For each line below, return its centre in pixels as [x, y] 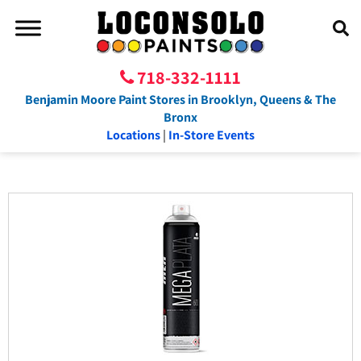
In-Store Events [212, 135]
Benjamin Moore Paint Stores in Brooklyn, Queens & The [180, 99]
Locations [133, 135]
